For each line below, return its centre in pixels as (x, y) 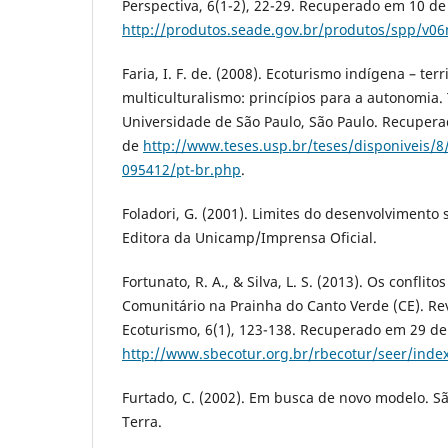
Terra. (142, 422)
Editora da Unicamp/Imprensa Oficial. (249, 238)
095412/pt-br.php (181, 170)
